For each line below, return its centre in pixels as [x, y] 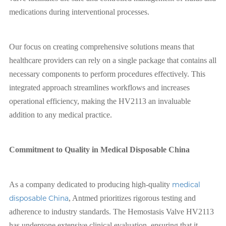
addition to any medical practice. [61, 115]
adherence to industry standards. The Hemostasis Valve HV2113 [111, 211]
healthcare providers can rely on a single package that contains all [113, 60]
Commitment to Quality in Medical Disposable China [99, 149]
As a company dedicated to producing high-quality [91, 184]
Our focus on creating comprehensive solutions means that [102, 46]
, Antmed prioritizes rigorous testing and [132, 198]
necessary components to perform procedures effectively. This [107, 74]
